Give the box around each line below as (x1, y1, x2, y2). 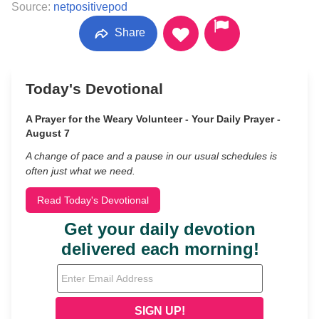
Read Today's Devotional (37, 194, 149, 206)
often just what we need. (26, 165, 135, 177)
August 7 (26, 127, 70, 139)
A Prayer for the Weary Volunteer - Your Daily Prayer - (26, 113, 281, 125)
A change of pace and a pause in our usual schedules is (26, 150, 277, 162)
